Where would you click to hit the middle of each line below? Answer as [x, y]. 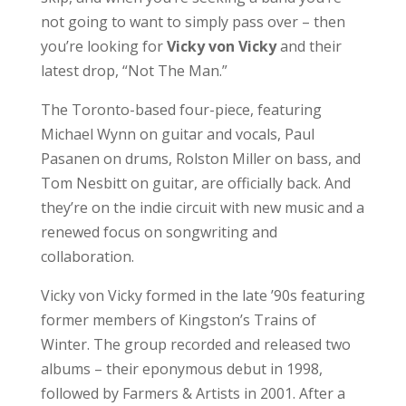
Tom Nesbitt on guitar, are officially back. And [195, 183]
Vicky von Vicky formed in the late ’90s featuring [203, 295]
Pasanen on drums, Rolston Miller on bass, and [200, 158]
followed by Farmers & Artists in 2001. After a [193, 393]
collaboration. [87, 256]
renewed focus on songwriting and [159, 232]
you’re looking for [103, 46]
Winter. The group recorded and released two [195, 344]
